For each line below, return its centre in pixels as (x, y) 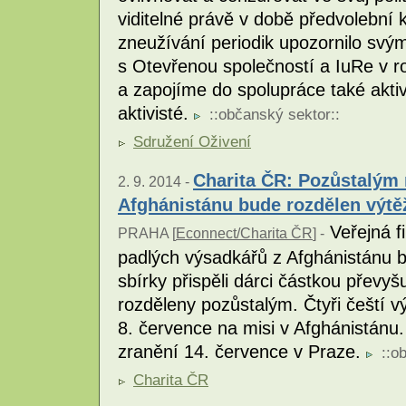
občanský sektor (275, 115)
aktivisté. (156, 114)
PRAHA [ (147, 234)
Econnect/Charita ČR (244, 234)
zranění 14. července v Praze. (242, 352)
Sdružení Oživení (192, 142)
